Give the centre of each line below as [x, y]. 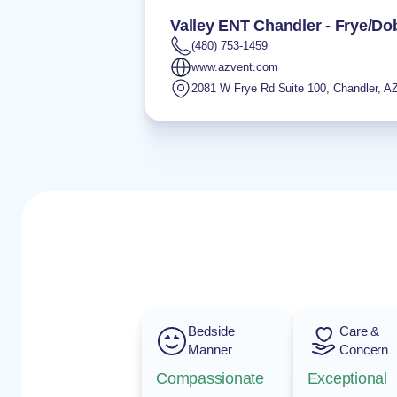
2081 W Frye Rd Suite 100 [259, 88]
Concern [364, 350]
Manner [210, 350]
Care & [359, 331]
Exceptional [347, 378]
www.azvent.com [235, 67]
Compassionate [210, 378]
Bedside [211, 331]
